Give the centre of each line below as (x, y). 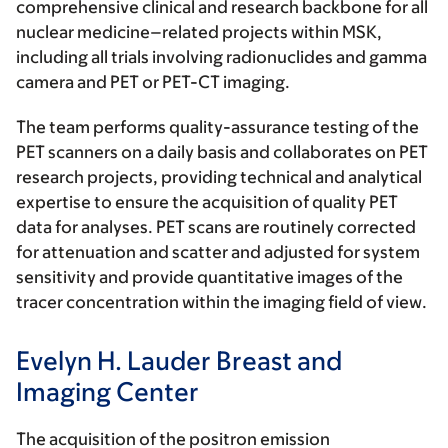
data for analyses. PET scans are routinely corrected (216, 227)
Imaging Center (107, 391)
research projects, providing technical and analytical (219, 177)
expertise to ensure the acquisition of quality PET (207, 202)
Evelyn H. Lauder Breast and (179, 360)
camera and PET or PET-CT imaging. (153, 82)
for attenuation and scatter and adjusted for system (218, 252)
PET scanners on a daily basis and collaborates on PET (222, 152)
